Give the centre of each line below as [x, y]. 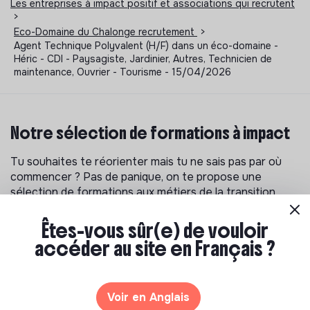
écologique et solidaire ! [71, 207]
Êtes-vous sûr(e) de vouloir [155, 231]
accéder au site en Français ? [155, 249]
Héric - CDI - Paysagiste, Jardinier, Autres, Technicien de [143, 58]
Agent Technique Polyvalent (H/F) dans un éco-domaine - [146, 45]
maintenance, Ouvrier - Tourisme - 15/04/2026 [122, 72]
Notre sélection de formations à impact [150, 133]
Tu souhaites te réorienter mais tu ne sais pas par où [146, 161]
